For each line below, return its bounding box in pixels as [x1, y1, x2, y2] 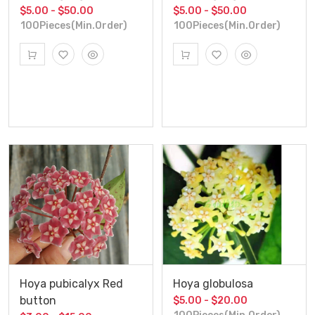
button [20, 293, 56, 307]
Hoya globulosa [173, 276, 254, 290]
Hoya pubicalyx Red [20, 276, 123, 290]
